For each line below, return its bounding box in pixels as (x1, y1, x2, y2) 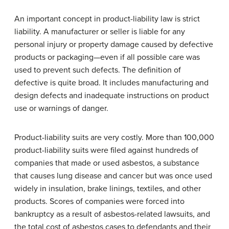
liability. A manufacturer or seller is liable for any (14, 26, 185, 37)
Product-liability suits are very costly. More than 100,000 (14, 132, 214, 143)
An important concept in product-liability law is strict (14, 13, 200, 24)
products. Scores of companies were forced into (14, 196, 185, 207)
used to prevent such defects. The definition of (14, 64, 181, 75)
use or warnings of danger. (14, 103, 108, 113)
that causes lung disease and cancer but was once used (14, 170, 212, 181)
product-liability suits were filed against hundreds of (14, 145, 198, 155)
